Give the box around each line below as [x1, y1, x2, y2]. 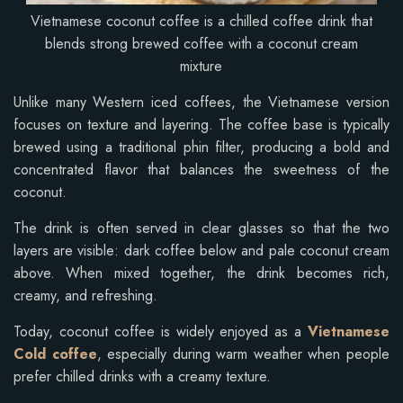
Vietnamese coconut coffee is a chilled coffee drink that [30, 10, 372, 31]
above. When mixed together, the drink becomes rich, [13, 262, 390, 283]
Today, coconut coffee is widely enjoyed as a [13, 320, 308, 342]
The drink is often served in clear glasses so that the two [13, 217, 390, 238]
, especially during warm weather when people [96, 343, 390, 364]
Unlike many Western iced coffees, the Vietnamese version [13, 91, 390, 112]
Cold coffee [13, 343, 97, 364]
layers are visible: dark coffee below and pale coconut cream [13, 239, 390, 261]
